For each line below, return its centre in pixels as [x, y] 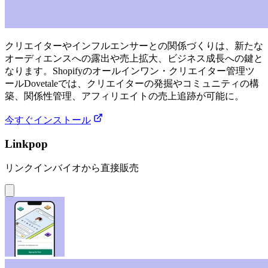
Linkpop [26, 144]
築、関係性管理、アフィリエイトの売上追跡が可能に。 [124, 96]
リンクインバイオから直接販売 [72, 167]
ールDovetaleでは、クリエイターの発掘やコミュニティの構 [132, 83]
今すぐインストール [48, 120]
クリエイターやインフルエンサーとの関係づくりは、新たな [134, 45]
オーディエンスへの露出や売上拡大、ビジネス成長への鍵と [134, 58]
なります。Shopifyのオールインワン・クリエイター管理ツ [130, 71]
